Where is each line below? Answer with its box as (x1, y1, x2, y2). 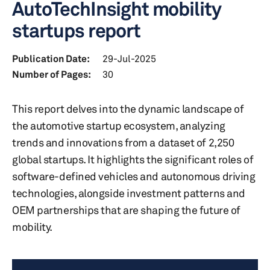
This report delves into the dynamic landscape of (12, 102, 244, 115)
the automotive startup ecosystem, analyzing (12, 119, 225, 132)
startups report (12, 19, 140, 42)
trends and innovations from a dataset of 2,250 (12, 136, 234, 149)
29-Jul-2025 (102, 52, 156, 64)
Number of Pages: (12, 68, 91, 80)
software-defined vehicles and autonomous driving (12, 169, 256, 183)
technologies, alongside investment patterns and (12, 186, 245, 199)
